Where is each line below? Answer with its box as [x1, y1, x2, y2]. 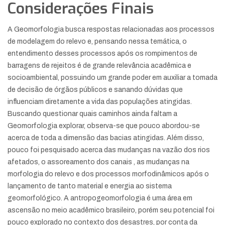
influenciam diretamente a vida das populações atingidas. [8, 98, 192, 106]
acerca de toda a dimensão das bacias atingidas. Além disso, [8, 134, 204, 142]
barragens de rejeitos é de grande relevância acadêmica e [8, 62, 191, 70]
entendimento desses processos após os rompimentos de [8, 50, 197, 58]
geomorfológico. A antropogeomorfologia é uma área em [8, 194, 192, 202]
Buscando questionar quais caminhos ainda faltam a [8, 110, 177, 118]
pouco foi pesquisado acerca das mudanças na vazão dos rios [8, 146, 210, 154]
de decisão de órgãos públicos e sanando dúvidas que [8, 86, 183, 94]
